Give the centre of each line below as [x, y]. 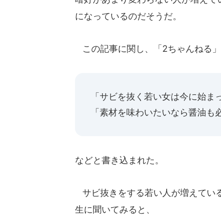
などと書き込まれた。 [119, 160]
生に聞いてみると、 [115, 209]
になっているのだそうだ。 [128, 16]
